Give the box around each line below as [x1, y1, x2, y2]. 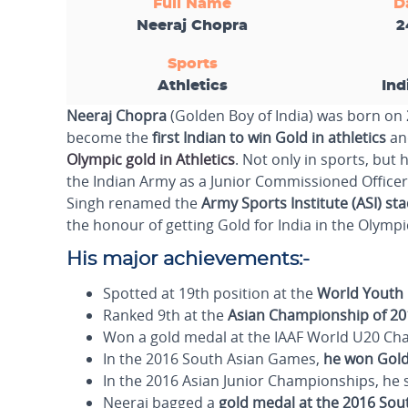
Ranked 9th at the [103, 305, 228, 325]
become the [66, 127, 152, 148]
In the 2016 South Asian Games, [103, 349, 323, 369]
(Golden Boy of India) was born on [167, 106, 406, 126]
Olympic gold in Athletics [66, 149, 235, 169]
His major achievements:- [66, 250, 310, 269]
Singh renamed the [66, 193, 201, 213]
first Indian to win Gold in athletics [152, 127, 386, 148]
